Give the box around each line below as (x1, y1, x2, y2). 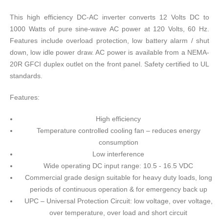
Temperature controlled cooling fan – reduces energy (36, 127, 200, 135)
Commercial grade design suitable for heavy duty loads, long (24, 174, 212, 182)
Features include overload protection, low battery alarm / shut (10, 37, 209, 45)
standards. (10, 72, 43, 80)
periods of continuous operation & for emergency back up (29, 185, 207, 194)
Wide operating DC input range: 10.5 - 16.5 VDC (44, 162, 193, 170)
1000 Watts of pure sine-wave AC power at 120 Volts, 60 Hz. (10, 25, 209, 33)
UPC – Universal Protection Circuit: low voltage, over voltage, (24, 197, 213, 205)
